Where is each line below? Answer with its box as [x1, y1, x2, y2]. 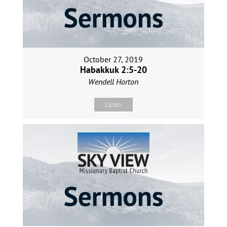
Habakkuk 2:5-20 [80, 63, 147, 75]
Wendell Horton [88, 76, 139, 87]
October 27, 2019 [84, 54, 143, 64]
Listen [105, 100, 122, 109]
